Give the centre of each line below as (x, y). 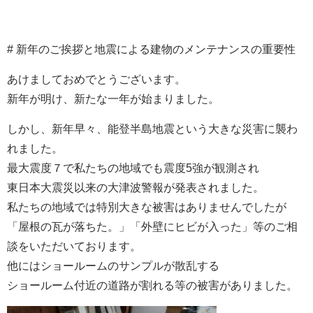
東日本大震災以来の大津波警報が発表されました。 (136, 188)
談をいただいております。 (74, 247)
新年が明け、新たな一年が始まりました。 (113, 99)
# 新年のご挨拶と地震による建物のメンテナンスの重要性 (151, 50)
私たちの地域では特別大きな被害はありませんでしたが (147, 208)
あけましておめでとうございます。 (96, 80)
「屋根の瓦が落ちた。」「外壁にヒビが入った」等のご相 (152, 227)
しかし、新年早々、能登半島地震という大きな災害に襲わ (152, 129)
